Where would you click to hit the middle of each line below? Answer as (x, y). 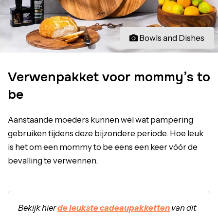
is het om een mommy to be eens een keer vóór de (103, 147)
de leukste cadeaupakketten (114, 208)
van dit (183, 208)
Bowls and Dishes (172, 38)
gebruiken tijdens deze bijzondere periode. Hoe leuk (106, 133)
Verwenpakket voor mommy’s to (109, 77)
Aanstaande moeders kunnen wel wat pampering (100, 119)
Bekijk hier (38, 208)
